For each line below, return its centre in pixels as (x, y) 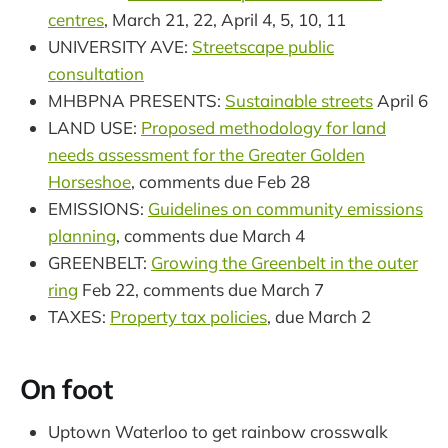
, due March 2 (319, 317)
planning (82, 236)
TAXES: (79, 317)
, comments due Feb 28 (220, 182)
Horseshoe (89, 182)
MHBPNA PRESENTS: (136, 101)
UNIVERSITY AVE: (120, 47)
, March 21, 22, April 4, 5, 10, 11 (225, 20)
